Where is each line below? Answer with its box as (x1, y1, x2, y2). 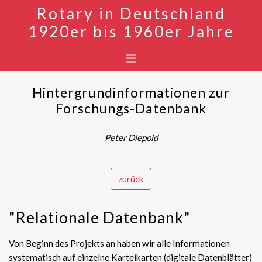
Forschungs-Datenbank (56, 100, 206, 116)
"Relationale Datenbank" (9, 208, 190, 227)
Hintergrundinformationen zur (32, 84, 230, 101)
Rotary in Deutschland (36, 4, 226, 23)
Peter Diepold (104, 132, 158, 143)
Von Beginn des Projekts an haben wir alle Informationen (9, 238, 230, 249)
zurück (118, 174, 144, 184)
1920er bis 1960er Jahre (27, 22, 235, 41)
